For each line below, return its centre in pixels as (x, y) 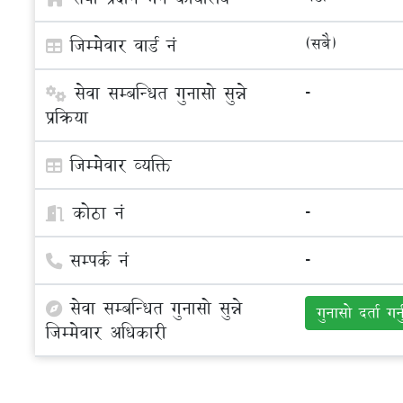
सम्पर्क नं (99, 260)
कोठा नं (98, 212)
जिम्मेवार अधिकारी (106, 332)
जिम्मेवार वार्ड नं (123, 45)
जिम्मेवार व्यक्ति (120, 165)
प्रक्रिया (67, 117)
